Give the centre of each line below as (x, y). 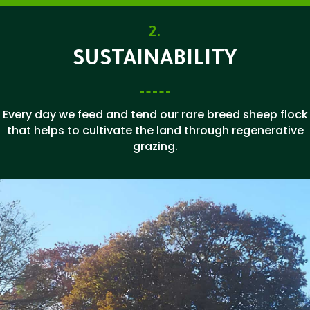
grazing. (155, 146)
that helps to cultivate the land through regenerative (155, 130)
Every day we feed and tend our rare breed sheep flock (155, 114)
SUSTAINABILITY (155, 61)
